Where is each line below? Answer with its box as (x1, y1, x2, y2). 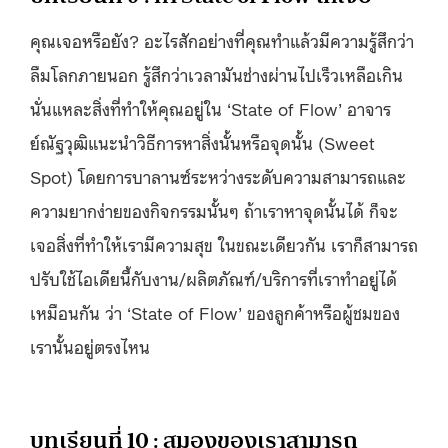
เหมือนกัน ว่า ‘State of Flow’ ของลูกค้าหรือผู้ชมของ (30, 299, 400, 324)
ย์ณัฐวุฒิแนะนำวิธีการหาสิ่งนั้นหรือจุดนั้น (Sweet (30, 129, 375, 154)
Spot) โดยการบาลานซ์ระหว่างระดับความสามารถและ (30, 163, 406, 188)
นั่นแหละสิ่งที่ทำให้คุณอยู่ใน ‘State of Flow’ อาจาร (30, 95, 391, 120)
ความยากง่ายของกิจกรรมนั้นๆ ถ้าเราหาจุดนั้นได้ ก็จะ (30, 197, 398, 222)
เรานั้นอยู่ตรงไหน (30, 333, 150, 358)
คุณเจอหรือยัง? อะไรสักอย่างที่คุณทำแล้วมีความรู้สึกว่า (30, 27, 414, 52)
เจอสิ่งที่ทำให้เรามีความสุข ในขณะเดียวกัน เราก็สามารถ (30, 231, 418, 256)
